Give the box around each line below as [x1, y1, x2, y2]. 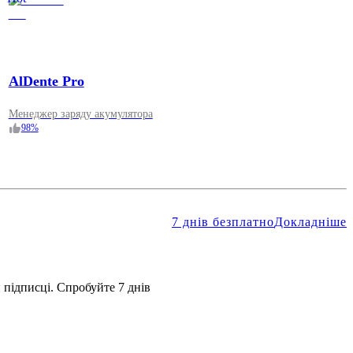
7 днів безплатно [171, 215, 274, 229]
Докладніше [273, 215, 347, 229]
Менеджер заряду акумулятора [8, 108, 153, 121]
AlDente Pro [8, 73, 84, 90]
